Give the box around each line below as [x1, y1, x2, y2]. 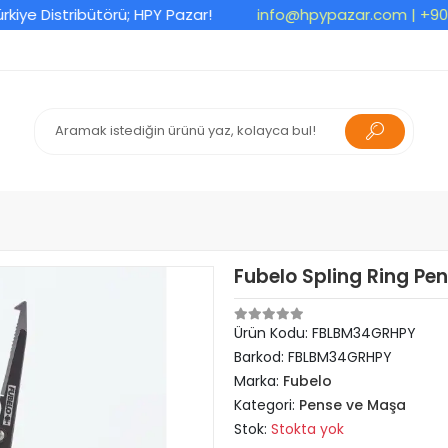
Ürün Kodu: [234, 323, 312, 343]
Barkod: [234, 347, 288, 367]
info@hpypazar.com [221, 4, 372, 25]
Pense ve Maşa [299, 395, 406, 415]
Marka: [234, 371, 283, 391]
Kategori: [234, 395, 299, 415]
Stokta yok [271, 419, 344, 439]
